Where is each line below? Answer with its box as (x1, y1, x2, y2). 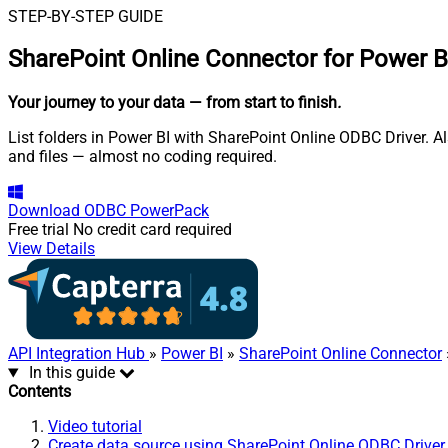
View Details (8, 239, 95, 259)
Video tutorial (48, 417, 142, 437)
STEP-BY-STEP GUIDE (8, 6, 163, 26)
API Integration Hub (8, 344, 149, 364)
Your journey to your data (8, 93, 185, 113)
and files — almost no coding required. (8, 147, 277, 167)
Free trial (8, 220, 69, 240)
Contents (8, 382, 71, 402)
